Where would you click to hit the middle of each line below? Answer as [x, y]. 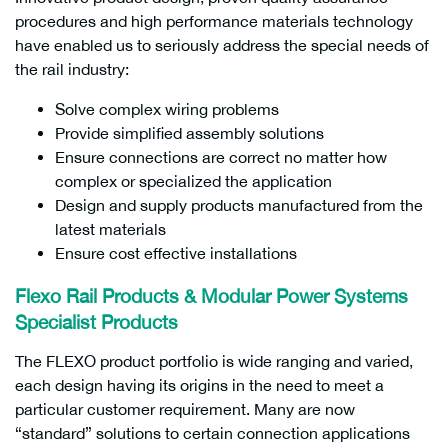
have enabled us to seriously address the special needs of [222, 45]
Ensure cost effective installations [176, 253]
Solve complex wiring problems [167, 109]
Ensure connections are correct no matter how [221, 157]
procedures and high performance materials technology [214, 21]
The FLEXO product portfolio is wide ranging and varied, [214, 361]
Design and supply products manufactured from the [239, 205]
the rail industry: [72, 69]
